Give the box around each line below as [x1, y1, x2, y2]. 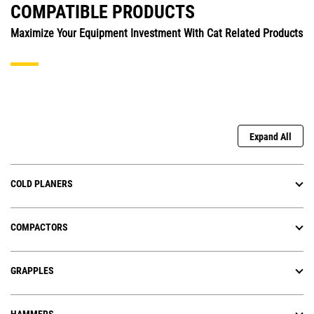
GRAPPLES [11, 265, 54, 277]
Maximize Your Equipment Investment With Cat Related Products [11, 27, 303, 41]
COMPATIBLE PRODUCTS [11, 1, 195, 23]
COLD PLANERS [11, 178, 73, 190]
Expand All [250, 131, 292, 143]
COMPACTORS [11, 221, 68, 233]
